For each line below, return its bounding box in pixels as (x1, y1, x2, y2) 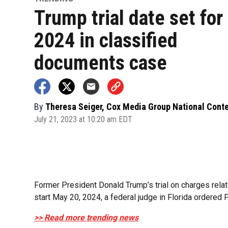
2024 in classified (34, 28, 178, 52)
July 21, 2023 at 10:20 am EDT (34, 114, 133, 124)
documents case (34, 50, 167, 75)
